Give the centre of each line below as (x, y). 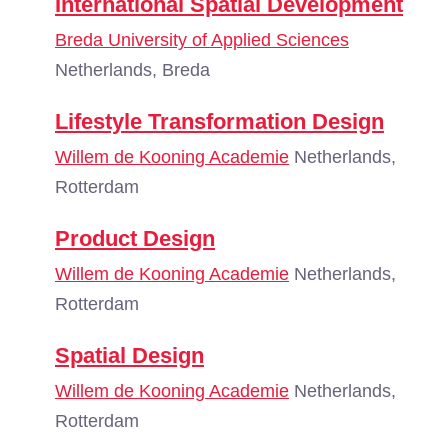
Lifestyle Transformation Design (219, 121)
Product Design (135, 238)
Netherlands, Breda (132, 70)
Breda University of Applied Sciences (202, 40)
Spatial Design (129, 355)
